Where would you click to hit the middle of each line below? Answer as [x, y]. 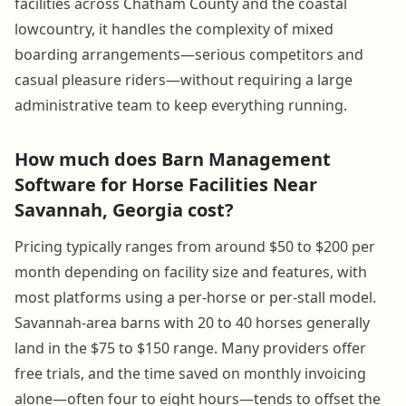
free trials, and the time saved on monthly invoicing [190, 373]
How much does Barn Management [173, 159]
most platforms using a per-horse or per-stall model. [195, 297]
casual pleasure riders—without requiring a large [184, 79]
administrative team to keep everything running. [181, 105]
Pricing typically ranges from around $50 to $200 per [195, 246]
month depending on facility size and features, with [191, 271]
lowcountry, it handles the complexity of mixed [174, 29]
